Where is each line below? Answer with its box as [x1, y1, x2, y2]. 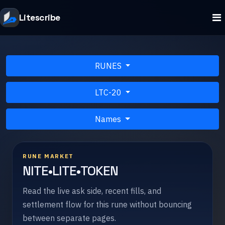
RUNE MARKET [23, 152, 74, 160]
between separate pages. [23, 212, 116, 223]
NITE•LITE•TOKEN [23, 163, 118, 179]
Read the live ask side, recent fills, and [23, 185, 161, 196]
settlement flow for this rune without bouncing [23, 199, 192, 209]
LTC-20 [94, 87, 124, 97]
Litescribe [19, 12, 60, 23]
